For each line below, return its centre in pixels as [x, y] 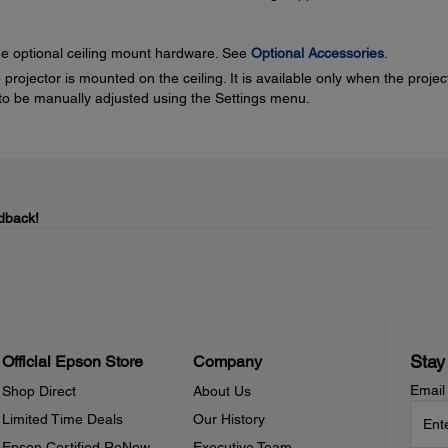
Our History [229, 419]
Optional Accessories [317, 53]
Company [228, 361]
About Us [222, 391]
